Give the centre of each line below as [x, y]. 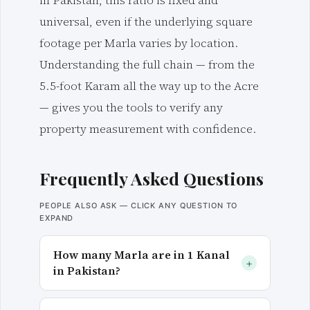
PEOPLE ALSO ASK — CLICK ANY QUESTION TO [139, 206]
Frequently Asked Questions [152, 179]
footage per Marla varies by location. [139, 44]
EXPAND [57, 218]
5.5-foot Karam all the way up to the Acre [149, 86]
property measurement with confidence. [148, 129]
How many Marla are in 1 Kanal [142, 255]
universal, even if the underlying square [146, 22]
